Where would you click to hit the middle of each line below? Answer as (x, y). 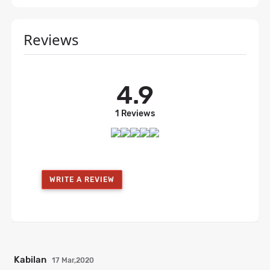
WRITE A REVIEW (82, 180)
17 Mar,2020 (73, 261)
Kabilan (30, 260)
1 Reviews (135, 114)
